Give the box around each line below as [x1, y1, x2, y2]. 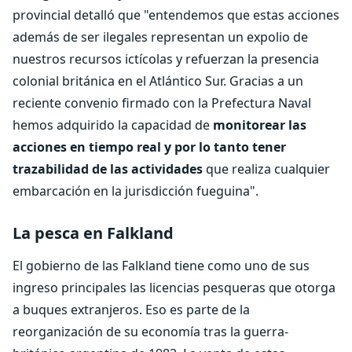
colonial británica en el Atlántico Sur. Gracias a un [13, 72, 303, 90]
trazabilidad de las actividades [13, 160, 206, 178]
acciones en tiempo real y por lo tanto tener [13, 138, 286, 156]
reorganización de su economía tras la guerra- [13, 323, 288, 340]
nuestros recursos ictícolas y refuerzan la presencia [13, 50, 319, 68]
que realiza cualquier [206, 160, 330, 178]
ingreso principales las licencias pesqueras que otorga [13, 279, 335, 296]
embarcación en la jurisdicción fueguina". [13, 182, 258, 200]
